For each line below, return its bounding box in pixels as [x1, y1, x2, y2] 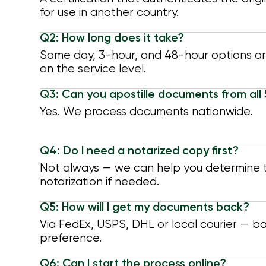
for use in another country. [39, 7, 179, 19]
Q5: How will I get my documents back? [39, 202, 249, 214]
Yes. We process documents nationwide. [39, 106, 252, 118]
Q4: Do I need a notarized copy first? [39, 145, 239, 157]
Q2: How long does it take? [39, 33, 184, 45]
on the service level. [39, 64, 146, 75]
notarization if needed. [39, 176, 159, 188]
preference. [39, 233, 102, 245]
